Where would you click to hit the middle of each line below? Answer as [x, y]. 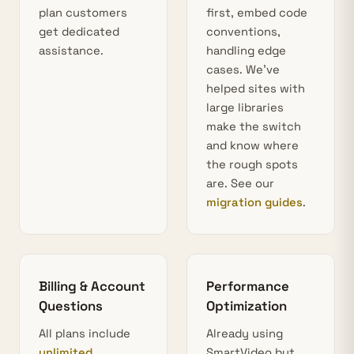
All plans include [85, 333]
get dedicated [79, 32]
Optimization [247, 306]
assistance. [71, 51]
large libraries [245, 107]
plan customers [83, 13]
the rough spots [252, 164]
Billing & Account [92, 286]
